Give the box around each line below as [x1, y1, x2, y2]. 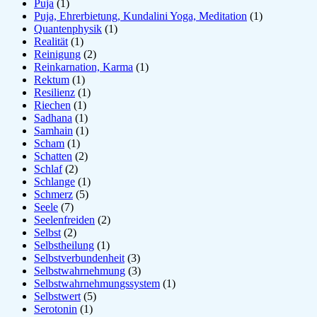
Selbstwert [34, 289, 81, 302]
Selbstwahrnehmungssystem [34, 277, 160, 289]
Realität [34, 35, 68, 47]
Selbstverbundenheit [34, 251, 125, 264]
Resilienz [34, 86, 75, 98]
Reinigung [34, 47, 81, 60]
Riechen [34, 98, 71, 111]
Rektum [34, 73, 69, 86]
